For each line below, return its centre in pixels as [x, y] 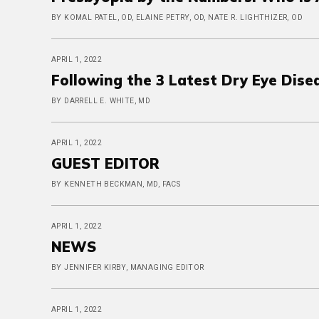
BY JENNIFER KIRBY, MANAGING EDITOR [128, 267]
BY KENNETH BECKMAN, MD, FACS [116, 184]
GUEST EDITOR [105, 163]
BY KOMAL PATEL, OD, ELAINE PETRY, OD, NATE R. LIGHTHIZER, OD [177, 17]
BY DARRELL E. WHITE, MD [101, 101]
